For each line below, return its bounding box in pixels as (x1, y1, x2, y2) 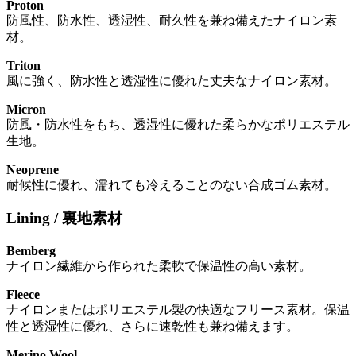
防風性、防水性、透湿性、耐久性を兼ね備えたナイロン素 (6, 13, 337, 27)
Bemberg (6, 244, 56, 258)
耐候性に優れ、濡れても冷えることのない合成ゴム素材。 (6, 177, 337, 192)
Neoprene (6, 162, 59, 176)
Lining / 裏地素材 (6, 210, 122, 227)
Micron (6, 102, 46, 116)
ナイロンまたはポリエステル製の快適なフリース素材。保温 (6, 303, 350, 317)
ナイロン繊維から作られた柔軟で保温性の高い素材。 (6, 259, 311, 273)
